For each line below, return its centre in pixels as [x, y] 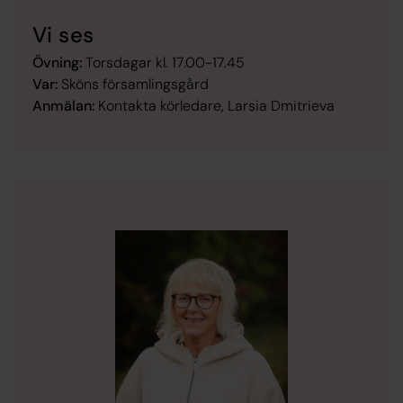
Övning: [57, 62]
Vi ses [63, 34]
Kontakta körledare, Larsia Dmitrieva [216, 105]
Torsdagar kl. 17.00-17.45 [163, 62]
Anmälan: [65, 105]
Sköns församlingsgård [133, 84]
